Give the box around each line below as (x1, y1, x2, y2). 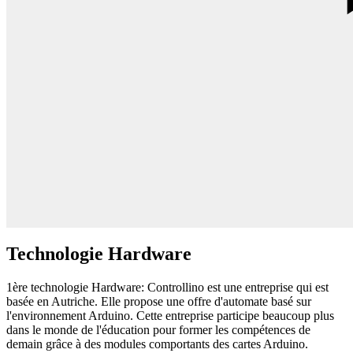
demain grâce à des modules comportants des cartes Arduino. (6, 336, 308, 351)
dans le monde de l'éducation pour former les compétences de (6, 322, 310, 336)
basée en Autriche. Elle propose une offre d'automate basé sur (6, 294, 311, 308)
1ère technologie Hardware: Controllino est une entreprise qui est (6, 280, 329, 294)
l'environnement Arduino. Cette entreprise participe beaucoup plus (6, 308, 334, 322)
